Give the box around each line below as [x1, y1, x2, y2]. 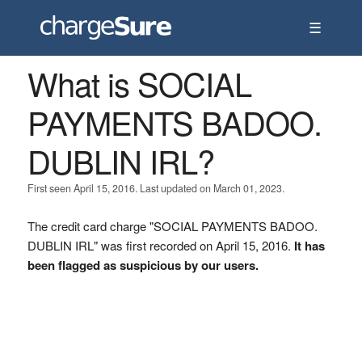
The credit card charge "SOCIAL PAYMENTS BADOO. [27, 217, 318, 234]
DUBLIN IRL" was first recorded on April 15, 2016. [27, 237, 294, 254]
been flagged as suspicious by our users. [27, 256, 259, 274]
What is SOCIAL [27, 60, 251, 106]
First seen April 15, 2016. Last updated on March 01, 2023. [27, 181, 284, 196]
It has [293, 237, 325, 255]
